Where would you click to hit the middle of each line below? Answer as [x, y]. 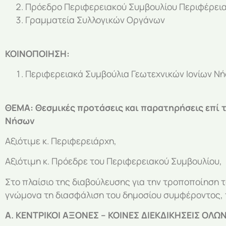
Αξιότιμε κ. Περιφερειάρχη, [61, 140]
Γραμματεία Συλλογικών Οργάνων [95, 20]
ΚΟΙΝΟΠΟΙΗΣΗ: [37, 53]
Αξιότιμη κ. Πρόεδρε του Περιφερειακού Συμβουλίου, [114, 161]
